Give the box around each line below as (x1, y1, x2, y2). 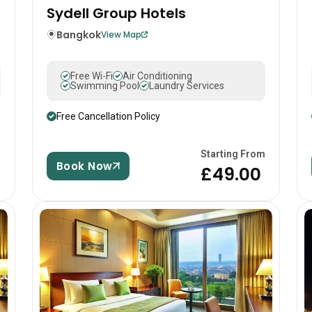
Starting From (201, 148, 265, 159)
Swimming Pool (70, 79, 139, 91)
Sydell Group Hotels (47, 3, 186, 23)
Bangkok (56, 27, 101, 42)
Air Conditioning (123, 70, 192, 81)
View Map (101, 28, 141, 40)
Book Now (56, 158, 113, 173)
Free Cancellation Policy (56, 110, 160, 122)
